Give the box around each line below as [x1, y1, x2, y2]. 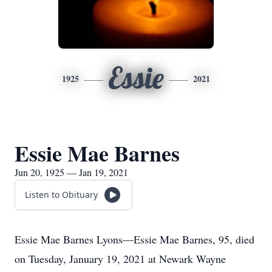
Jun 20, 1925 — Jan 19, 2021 [15, 166, 128, 178]
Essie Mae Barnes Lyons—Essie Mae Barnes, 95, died [15, 232, 254, 246]
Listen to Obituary [25, 189, 98, 200]
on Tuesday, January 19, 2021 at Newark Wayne [15, 251, 226, 266]
